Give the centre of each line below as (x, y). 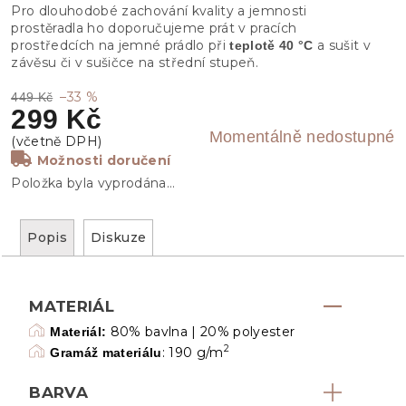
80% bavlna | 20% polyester (201, 331)
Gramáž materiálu (106, 352)
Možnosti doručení (104, 160)
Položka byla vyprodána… (93, 183)
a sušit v (343, 45)
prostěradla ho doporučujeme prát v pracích (154, 28)
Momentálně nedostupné (302, 136)
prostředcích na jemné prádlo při (121, 45)
